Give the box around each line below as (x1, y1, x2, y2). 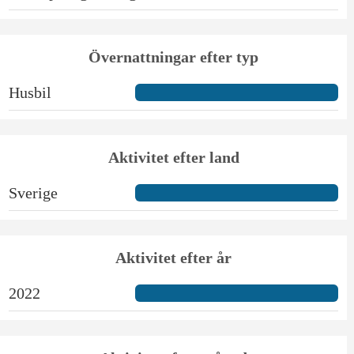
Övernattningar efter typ (88, 47, 259, 66)
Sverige (8, 183, 58, 201)
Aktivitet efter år (115, 248, 232, 266)
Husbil (8, 83, 51, 101)
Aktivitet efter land (107, 148, 239, 166)
